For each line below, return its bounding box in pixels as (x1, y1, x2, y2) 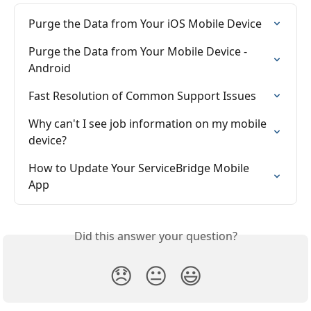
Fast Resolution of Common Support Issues (28, 88, 256, 103)
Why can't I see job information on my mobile (28, 116, 269, 131)
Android (28, 60, 71, 76)
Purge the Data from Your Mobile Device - (28, 44, 250, 59)
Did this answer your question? (74, 228, 237, 244)
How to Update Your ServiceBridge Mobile (28, 160, 252, 176)
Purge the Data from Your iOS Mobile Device (28, 16, 262, 31)
